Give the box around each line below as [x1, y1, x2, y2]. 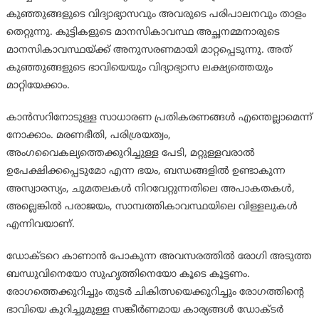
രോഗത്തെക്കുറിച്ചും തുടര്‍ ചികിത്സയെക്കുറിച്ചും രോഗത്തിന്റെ [6, 286, 304, 299]
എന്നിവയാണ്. [6, 219, 75, 231]
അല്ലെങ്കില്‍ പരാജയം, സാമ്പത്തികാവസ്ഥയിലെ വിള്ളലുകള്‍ [6, 201, 298, 214]
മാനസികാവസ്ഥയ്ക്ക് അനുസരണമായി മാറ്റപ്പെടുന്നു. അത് [6, 44, 292, 57]
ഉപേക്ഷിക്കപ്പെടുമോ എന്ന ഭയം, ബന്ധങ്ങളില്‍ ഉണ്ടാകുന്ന [6, 165, 286, 178]
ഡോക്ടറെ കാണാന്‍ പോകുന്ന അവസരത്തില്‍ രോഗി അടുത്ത [6, 251, 312, 263]
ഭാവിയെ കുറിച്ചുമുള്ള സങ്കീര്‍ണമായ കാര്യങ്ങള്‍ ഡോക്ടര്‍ [6, 304, 283, 317]
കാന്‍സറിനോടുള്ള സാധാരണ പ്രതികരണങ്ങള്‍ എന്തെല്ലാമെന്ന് [6, 112, 313, 125]
